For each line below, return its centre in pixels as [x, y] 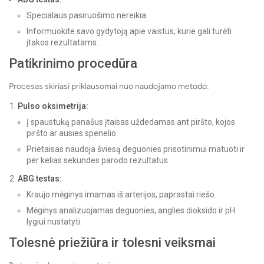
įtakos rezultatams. [62, 43]
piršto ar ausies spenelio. [72, 133]
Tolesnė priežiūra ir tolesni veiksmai [112, 243]
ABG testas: [40, 179]
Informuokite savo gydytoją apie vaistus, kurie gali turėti [129, 32]
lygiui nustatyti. [54, 222]
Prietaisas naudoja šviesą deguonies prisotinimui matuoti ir [136, 149]
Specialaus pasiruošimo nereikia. [87, 16]
